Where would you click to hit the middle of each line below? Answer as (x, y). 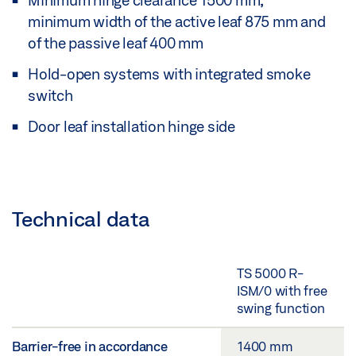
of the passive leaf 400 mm (116, 43)
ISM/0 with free (282, 290)
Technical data (81, 218)
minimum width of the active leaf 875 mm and (177, 22)
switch (50, 96)
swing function (281, 308)
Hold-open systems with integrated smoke (169, 74)
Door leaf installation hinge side (132, 127)
